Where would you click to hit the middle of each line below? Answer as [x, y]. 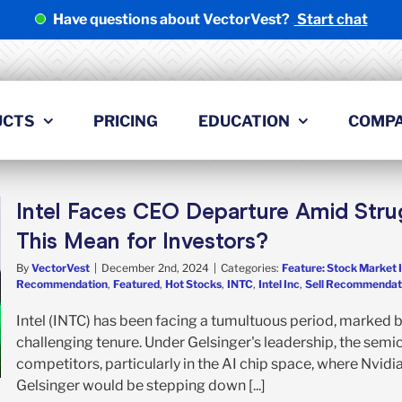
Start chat [331, 19]
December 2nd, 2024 [155, 267]
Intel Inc [279, 284]
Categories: [251, 267]
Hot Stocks [193, 284]
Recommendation [62, 284]
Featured [136, 284]
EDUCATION [244, 121]
